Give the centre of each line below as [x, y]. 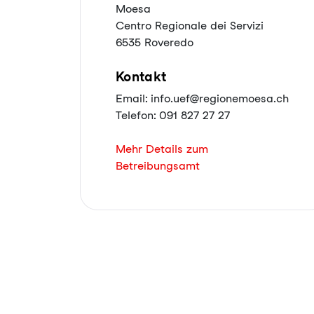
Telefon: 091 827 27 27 [173, 115]
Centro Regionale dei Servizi [190, 26]
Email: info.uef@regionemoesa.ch [202, 98]
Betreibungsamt [158, 166]
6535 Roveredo [155, 42]
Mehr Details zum [162, 149]
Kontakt [141, 77]
